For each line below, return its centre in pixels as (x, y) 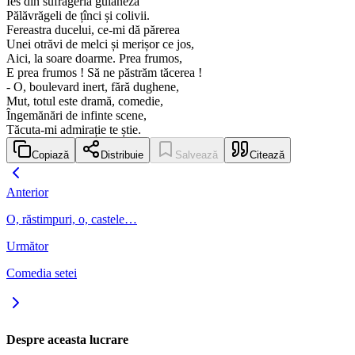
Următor (27, 246)
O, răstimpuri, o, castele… (72, 219)
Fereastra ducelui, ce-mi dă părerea (93, 30)
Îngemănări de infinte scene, (76, 116)
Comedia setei (42, 273)
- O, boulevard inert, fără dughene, (93, 87)
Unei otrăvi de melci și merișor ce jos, (100, 44)
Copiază (50, 155)
